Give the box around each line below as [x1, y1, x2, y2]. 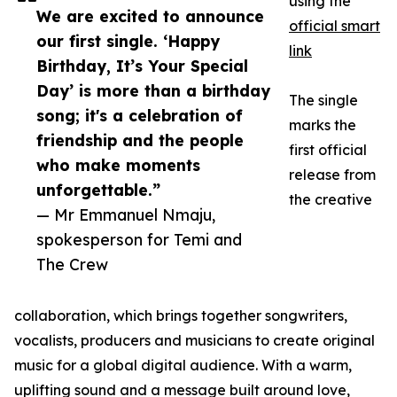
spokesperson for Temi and [36, 230, 242, 250]
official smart [289, 17, 380, 35]
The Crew [36, 254, 108, 275]
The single [289, 91, 358, 110]
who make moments [36, 155, 200, 175]
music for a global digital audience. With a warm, [14, 356, 352, 375]
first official [289, 141, 367, 160]
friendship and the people [36, 130, 244, 151]
